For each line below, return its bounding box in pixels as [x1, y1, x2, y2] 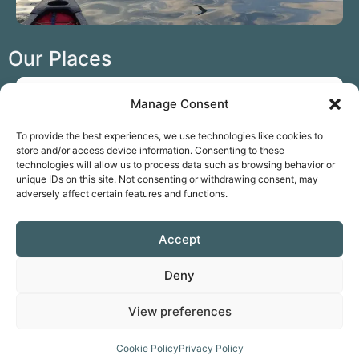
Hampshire [151, 244, 208, 258]
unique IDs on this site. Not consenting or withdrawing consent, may [16, 173, 318, 185]
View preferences [127, 303, 232, 319]
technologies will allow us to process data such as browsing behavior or [16, 159, 335, 171]
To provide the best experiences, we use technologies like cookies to [16, 130, 323, 142]
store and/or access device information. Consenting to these [16, 144, 284, 156]
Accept [158, 231, 201, 247]
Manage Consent [130, 96, 229, 111]
